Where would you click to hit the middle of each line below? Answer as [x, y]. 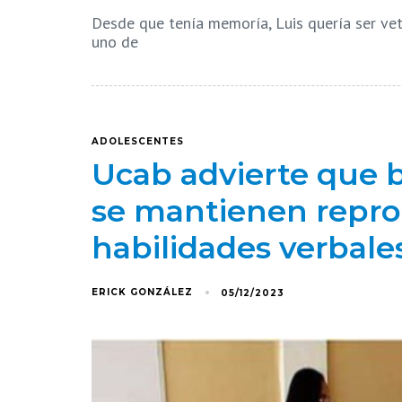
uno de [115, 41]
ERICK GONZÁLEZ [142, 293]
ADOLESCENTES [138, 142]
